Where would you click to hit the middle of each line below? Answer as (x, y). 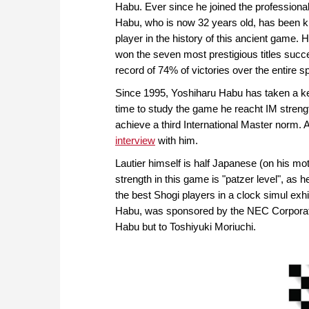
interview (135, 141)
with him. (177, 141)
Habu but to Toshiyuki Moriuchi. (186, 227)
